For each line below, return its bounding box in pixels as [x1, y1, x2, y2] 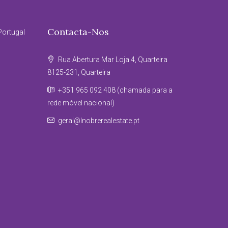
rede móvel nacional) [47, 99, 115, 107]
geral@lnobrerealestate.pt [58, 117, 140, 125]
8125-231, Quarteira [47, 68, 111, 76]
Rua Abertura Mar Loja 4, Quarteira [56, 55, 168, 64]
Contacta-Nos [47, 26, 109, 38]
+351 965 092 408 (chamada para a [56, 86, 173, 94]
